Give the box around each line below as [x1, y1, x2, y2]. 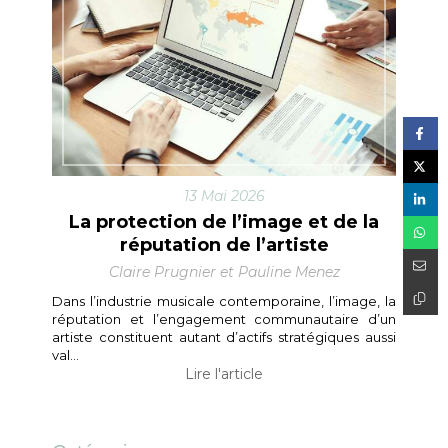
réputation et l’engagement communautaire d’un [52, 311, 396, 328]
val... [52, 347, 79, 364]
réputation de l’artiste [119, 234, 329, 257]
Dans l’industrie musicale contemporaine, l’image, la [52, 293, 396, 310]
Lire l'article [185, 365, 263, 384]
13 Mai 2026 [183, 187, 265, 206]
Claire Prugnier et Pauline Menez [108, 263, 340, 282]
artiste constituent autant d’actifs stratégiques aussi [52, 329, 396, 346]
